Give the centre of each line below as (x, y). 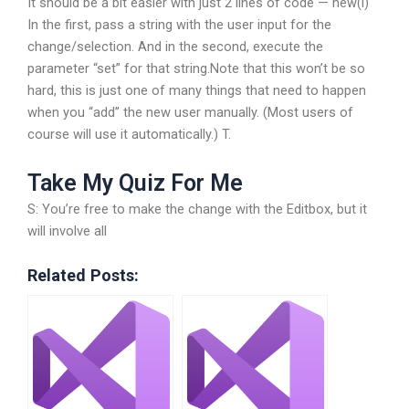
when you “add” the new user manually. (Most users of (190, 113)
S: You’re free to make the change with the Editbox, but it (197, 209)
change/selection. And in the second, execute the (175, 47)
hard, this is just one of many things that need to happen (197, 91)
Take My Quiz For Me (135, 183)
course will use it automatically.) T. (129, 135)
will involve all (67, 231)
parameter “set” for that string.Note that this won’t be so (196, 69)
